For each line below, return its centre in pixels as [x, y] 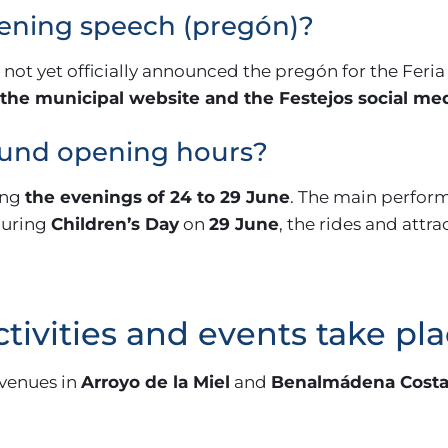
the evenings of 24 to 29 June [157, 197]
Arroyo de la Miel [155, 382]
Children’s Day [115, 224]
